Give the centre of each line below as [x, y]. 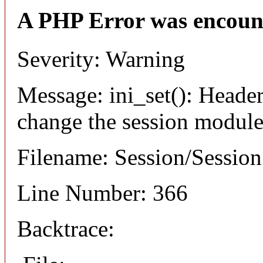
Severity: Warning [101, 59]
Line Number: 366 [102, 193]
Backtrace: [66, 229]
